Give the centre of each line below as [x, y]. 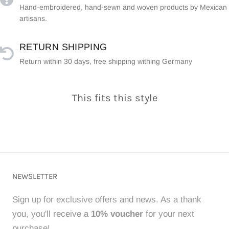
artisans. [33, 19]
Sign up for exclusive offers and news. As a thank [107, 199]
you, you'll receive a [52, 214]
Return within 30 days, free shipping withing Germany [106, 62]
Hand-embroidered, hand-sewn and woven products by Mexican [123, 7]
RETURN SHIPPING [63, 47]
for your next [169, 214]
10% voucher [117, 214]
